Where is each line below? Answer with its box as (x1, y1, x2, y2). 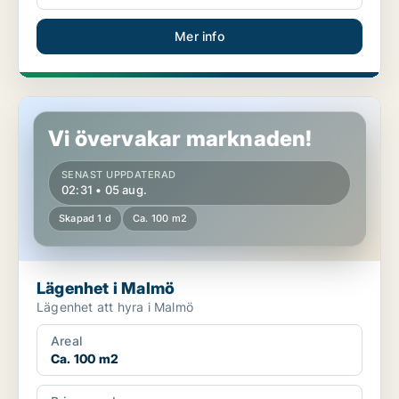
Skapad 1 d (59, 212, 111, 225)
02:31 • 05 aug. (61, 183, 147, 198)
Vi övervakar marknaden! (48, 126, 313, 152)
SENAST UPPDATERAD (61, 168, 176, 182)
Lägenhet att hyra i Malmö (37, 299, 193, 315)
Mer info (175, 28, 224, 45)
